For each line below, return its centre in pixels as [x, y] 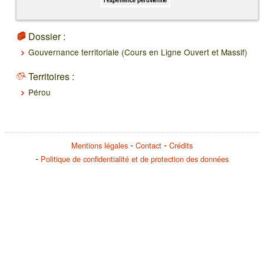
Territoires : [51, 77]
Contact [148, 146]
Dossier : [47, 37]
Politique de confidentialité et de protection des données [135, 159]
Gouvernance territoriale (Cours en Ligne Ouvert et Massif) [138, 52]
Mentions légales [100, 146]
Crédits [181, 146]
